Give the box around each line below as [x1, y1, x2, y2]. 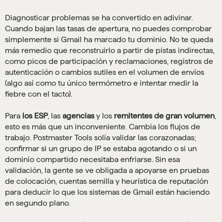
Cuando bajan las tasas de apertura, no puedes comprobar [5, 24, 212, 33]
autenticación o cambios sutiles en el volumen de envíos [5, 68, 204, 77]
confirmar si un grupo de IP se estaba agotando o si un [5, 144, 197, 153]
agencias [62, 111, 94, 120]
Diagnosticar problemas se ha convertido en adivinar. [5, 13, 193, 22]
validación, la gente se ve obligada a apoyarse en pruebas [5, 166, 209, 175]
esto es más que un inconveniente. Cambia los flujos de [5, 122, 200, 131]
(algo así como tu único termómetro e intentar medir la [5, 79, 198, 88]
